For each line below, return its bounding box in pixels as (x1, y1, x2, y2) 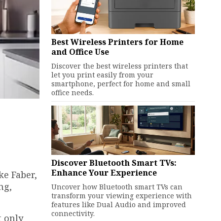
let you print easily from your (51, 70, 153, 79)
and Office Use (51, 46, 109, 57)
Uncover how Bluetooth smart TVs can (51, 182, 183, 191)
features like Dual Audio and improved (51, 200, 186, 209)
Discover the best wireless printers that (51, 61, 188, 71)
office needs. (51, 88, 94, 97)
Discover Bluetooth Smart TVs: (51, 157, 177, 168)
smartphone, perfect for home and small (51, 79, 190, 88)
